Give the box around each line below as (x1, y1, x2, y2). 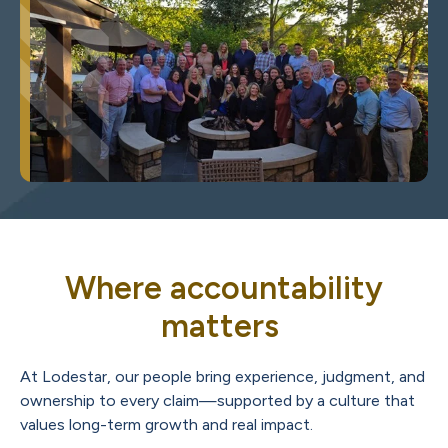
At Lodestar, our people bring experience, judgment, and (20, 367, 425, 387)
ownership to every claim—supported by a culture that (20, 391, 415, 411)
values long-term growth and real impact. (20, 415, 313, 435)
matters (161, 307, 287, 346)
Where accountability (65, 269, 383, 308)
